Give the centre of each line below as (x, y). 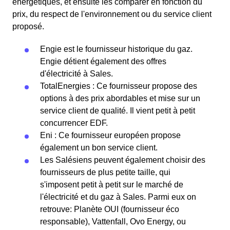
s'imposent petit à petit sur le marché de (112, 185)
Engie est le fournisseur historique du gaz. (116, 49)
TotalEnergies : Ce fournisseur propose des (119, 86)
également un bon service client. (100, 148)
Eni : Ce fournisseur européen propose (110, 135)
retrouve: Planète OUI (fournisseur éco (110, 209)
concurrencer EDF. (74, 123)
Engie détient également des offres (103, 61)
